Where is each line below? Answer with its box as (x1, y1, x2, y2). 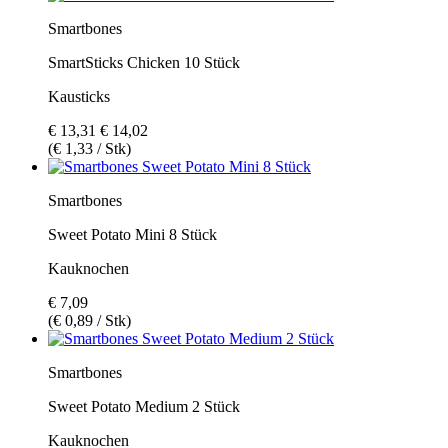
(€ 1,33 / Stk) (48, 139, 131, 157)
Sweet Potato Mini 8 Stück (48, 225, 217, 243)
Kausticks (48, 87, 110, 105)
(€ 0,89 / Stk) (48, 311, 131, 329)
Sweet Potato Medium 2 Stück (48, 397, 240, 415)
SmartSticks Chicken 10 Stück (48, 53, 240, 71)
